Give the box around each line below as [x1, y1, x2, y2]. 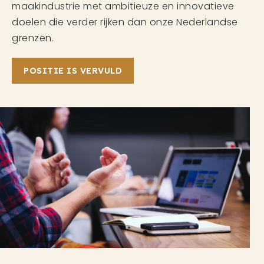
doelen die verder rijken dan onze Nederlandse [12, 15, 238, 29]
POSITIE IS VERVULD [24, 65, 122, 76]
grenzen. [12, 31, 54, 45]
